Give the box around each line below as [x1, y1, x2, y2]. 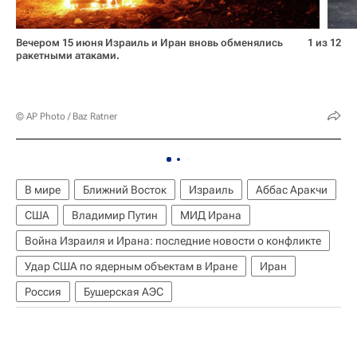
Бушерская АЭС [84, 285, 163, 299]
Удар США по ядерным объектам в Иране [25, 260, 237, 273]
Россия [25, 285, 61, 299]
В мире [25, 183, 61, 197]
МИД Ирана [180, 209, 241, 222]
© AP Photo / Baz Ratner [16, 111, 117, 123]
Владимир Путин [72, 209, 158, 222]
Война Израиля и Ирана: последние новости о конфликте [25, 234, 321, 248]
